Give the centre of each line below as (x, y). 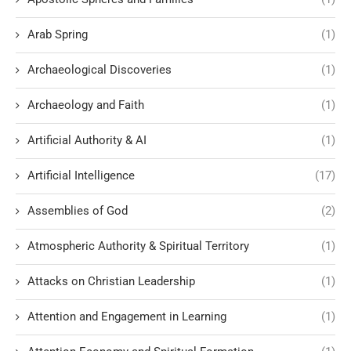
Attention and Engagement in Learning (127, 317)
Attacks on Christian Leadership (111, 282)
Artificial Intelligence (81, 176)
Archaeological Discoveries (100, 70)
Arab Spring (58, 35)
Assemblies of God (78, 211)
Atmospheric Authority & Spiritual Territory (138, 246)
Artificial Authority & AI (87, 141)
